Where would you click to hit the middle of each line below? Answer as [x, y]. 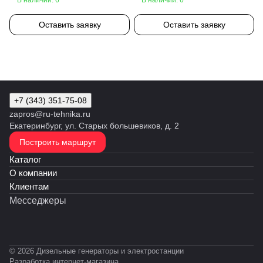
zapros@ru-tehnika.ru [50, 114]
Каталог [25, 159]
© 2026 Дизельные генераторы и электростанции [97, 251]
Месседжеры [38, 200]
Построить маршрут [58, 142]
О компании [33, 173]
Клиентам [29, 186]
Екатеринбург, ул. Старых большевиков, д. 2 [94, 126]
